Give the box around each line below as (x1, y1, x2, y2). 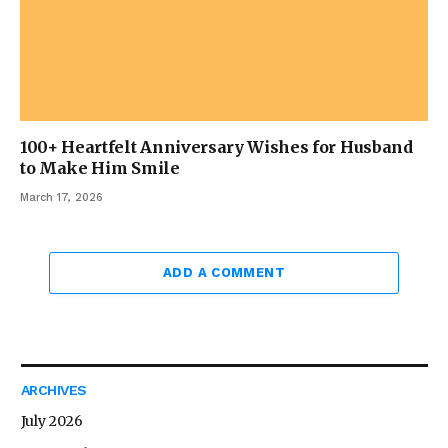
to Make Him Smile (20, 158, 180, 179)
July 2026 (21, 412, 83, 431)
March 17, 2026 (20, 191, 103, 205)
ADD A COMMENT (162, 265, 286, 281)
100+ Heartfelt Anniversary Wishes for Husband (20, 137, 413, 158)
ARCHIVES (21, 382, 87, 399)
